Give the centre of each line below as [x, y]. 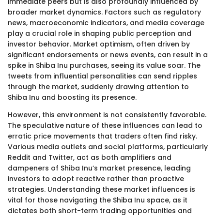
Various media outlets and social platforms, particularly [108, 147]
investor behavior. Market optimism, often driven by [99, 44]
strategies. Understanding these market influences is [101, 189]
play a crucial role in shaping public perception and [100, 33]
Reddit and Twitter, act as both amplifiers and [90, 157]
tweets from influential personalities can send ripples [102, 76]
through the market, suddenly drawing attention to [98, 86]
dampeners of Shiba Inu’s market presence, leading [99, 168]
